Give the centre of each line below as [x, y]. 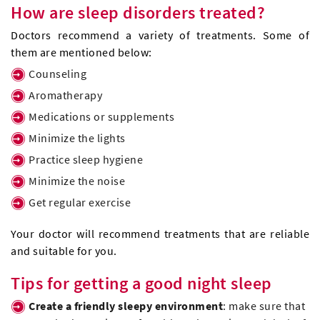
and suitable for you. [64, 251]
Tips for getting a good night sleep [141, 284]
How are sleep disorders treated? [138, 13]
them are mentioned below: [81, 52]
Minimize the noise [77, 181]
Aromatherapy [65, 95]
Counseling [57, 74]
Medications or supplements [101, 117]
